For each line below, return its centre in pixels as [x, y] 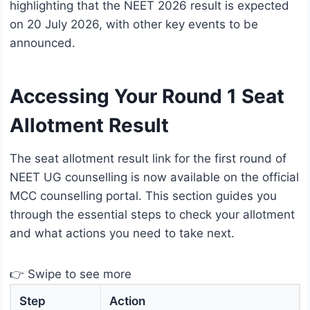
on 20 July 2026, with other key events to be [134, 25]
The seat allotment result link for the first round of [148, 159]
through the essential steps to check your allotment [152, 215]
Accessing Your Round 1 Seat [147, 97]
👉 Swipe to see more [71, 274]
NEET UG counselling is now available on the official [154, 177]
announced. [43, 43]
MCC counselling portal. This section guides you [143, 196]
